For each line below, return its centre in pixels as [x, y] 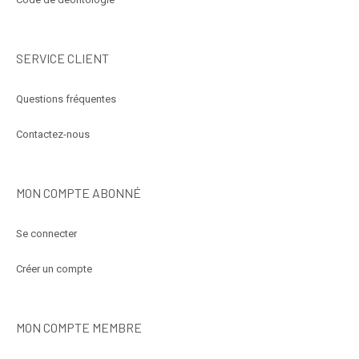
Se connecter [46, 234]
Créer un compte [54, 269]
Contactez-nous [53, 135]
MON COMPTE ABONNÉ [79, 193]
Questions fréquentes [66, 99]
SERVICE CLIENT [63, 58]
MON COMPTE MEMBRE [79, 328]
